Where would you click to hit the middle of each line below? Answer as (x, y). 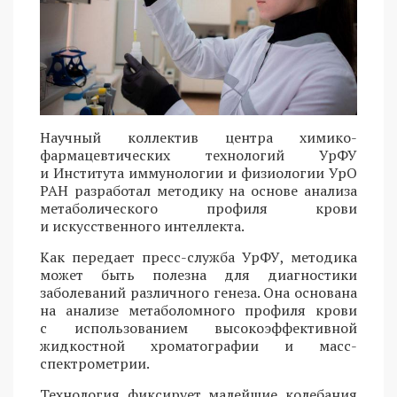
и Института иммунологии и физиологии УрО (198, 173)
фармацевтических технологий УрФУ (198, 156)
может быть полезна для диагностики (198, 275)
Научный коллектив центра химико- (198, 138)
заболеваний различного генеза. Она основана (198, 293)
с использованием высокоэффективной (198, 328)
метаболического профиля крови (198, 209)
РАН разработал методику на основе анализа (198, 191)
